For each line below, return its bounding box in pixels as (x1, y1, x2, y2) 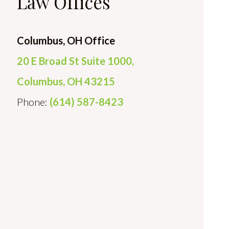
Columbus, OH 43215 (17, 75, 115, 87)
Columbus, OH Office (17, 34, 115, 47)
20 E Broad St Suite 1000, (17, 55, 134, 67)
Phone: (17, 96, 50, 108)
